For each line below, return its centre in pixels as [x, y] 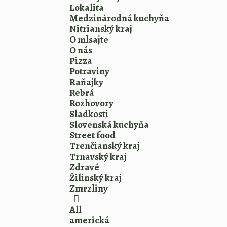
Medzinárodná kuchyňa [119, 18]
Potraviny [89, 71]
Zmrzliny [89, 188]
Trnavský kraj [98, 157]
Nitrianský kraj [101, 29]
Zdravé [84, 167]
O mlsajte [89, 40]
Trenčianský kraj [105, 146]
